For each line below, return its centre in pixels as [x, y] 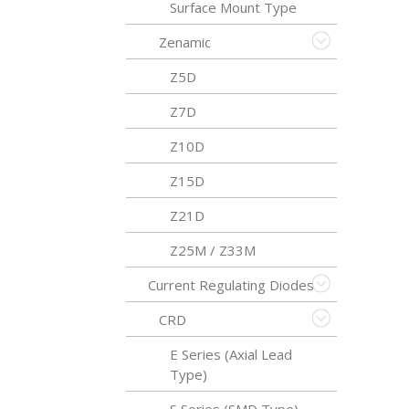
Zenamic [185, 42]
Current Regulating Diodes [231, 285]
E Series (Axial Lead [231, 354]
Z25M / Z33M [213, 250]
